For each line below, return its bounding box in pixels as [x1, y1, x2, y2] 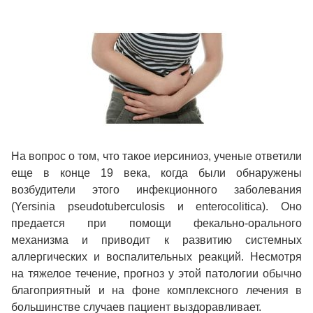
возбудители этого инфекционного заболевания [11, 184, 302, 196]
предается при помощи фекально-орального [11, 217, 302, 229]
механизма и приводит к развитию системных [11, 234, 302, 246]
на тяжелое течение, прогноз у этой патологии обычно [11, 268, 302, 279]
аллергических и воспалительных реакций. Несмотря [11, 251, 302, 263]
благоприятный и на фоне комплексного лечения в [11, 284, 302, 296]
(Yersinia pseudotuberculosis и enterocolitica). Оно [11, 201, 302, 212]
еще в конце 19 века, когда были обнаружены [11, 167, 302, 179]
